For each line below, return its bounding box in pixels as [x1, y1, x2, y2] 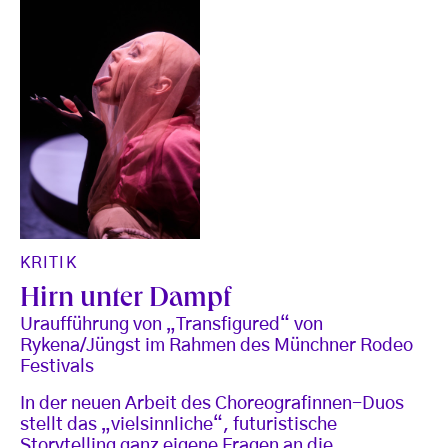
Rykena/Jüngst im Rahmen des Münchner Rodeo [20, 336, 413, 355]
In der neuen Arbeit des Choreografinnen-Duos [20, 394, 404, 413]
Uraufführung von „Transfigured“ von [20, 315, 323, 334]
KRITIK [20, 254, 77, 271]
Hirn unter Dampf [20, 285, 231, 315]
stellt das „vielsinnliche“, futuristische [20, 415, 337, 434]
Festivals [20, 357, 94, 376]
